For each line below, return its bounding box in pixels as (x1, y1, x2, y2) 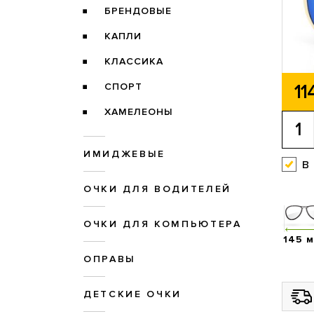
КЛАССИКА (104, 55, 163, 68)
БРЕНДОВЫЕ (104, 5, 172, 18)
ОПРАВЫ (83, 253, 136, 266)
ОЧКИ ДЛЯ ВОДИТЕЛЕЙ (83, 183, 231, 196)
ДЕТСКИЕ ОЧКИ (83, 288, 182, 301)
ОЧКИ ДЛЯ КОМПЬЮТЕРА (83, 218, 242, 231)
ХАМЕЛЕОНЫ (104, 106, 173, 118)
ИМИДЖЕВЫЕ (83, 148, 165, 161)
